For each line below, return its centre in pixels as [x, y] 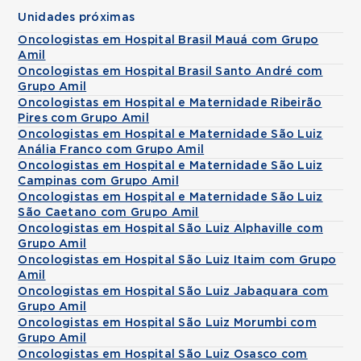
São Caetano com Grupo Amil [108, 213]
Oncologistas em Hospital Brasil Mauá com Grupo [168, 40]
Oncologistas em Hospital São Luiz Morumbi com [167, 323]
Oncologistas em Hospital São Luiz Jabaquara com [173, 292]
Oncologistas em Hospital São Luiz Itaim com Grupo [177, 260]
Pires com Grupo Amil [83, 118]
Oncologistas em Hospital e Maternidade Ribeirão [170, 103]
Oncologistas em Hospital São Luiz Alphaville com [170, 229]
